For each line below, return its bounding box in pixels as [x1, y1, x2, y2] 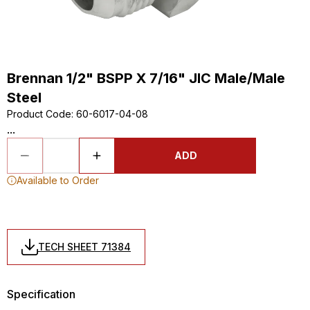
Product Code [7, 108, 71, 120]
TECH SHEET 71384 [38, 241, 131, 253]
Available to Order [17, 174, 99, 186]
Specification [7, 287, 75, 301]
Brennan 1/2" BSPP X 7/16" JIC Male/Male [7, 70, 285, 86]
